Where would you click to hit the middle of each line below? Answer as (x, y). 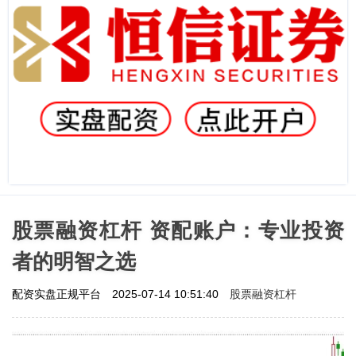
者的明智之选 (74, 261)
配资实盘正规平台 (58, 294)
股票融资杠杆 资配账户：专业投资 (178, 230)
